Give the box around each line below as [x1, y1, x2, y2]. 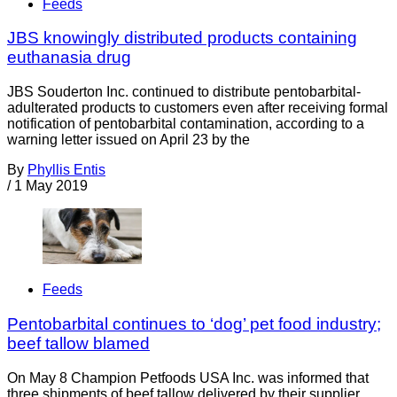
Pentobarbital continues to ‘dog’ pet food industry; [7, 315, 381, 334]
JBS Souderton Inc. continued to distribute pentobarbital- [7, 84, 361, 100]
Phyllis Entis [27, 162, 105, 178]
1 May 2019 [14, 178, 88, 194]
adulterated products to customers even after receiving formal [7, 100, 388, 116]
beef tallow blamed [7, 334, 150, 354]
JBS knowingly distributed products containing [7, 28, 357, 48]
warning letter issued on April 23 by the [7, 132, 250, 148]
